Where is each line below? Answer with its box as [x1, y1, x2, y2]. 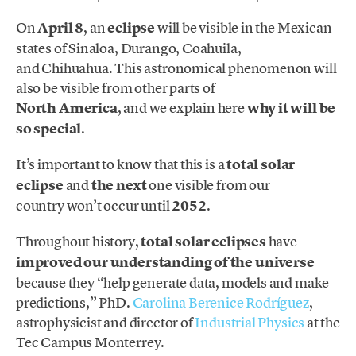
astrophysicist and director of [16, 313, 195, 332]
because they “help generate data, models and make [16, 273, 330, 292]
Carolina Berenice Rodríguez [132, 293, 309, 312]
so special [16, 118, 82, 138]
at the [304, 313, 340, 332]
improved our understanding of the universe [16, 253, 315, 273]
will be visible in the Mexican [157, 17, 332, 37]
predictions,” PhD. [16, 293, 133, 312]
